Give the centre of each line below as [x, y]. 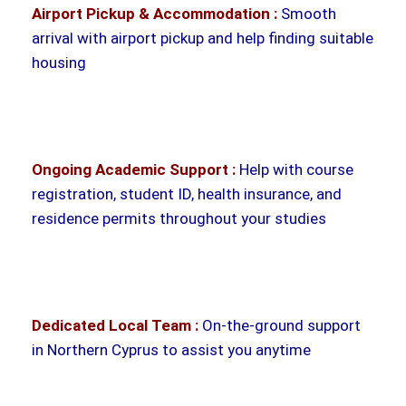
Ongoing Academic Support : [134, 169]
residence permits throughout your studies [179, 218]
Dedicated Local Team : [115, 325]
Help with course [295, 169]
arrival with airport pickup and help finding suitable [203, 38]
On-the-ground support [280, 325]
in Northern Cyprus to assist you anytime [171, 349]
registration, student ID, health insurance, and [187, 193]
